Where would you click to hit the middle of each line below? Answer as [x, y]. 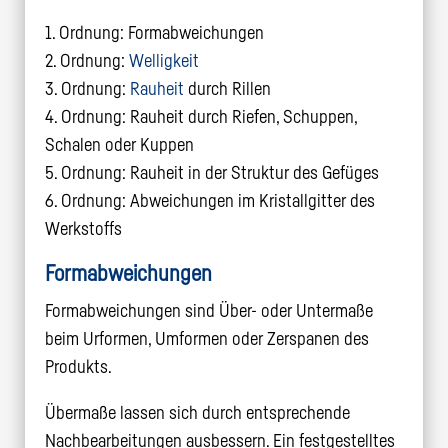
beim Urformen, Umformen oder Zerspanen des [206, 338]
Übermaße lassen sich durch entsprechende [197, 412]
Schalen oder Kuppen [119, 144]
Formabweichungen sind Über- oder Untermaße [208, 310]
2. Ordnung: [86, 60]
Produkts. [78, 366]
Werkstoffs [83, 228]
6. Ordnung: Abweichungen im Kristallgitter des [209, 200]
